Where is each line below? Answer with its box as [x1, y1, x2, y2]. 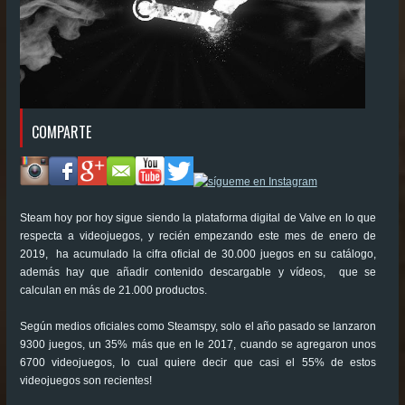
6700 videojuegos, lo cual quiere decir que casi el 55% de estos [19, 356, 377, 370]
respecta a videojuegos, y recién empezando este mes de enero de [19, 230, 377, 243]
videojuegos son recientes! [19, 374, 152, 388]
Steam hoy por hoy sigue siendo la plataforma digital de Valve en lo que [19, 212, 377, 225]
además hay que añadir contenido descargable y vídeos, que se [19, 266, 377, 279]
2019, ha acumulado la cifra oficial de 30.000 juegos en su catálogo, [19, 248, 377, 261]
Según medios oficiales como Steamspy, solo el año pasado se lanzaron [19, 320, 377, 334]
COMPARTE [31, 121, 91, 144]
